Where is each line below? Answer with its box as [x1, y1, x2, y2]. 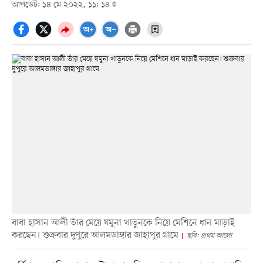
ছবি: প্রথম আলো [186, 231, 232, 241]
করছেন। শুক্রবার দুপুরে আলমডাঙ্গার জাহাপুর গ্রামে [11, 229, 178, 242]
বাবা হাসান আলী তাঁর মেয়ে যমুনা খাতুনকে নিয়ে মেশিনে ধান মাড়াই [11, 217, 235, 230]
